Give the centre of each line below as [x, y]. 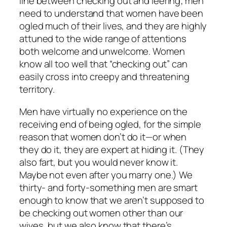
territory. [37, 89]
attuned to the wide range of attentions [103, 39]
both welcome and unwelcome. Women [102, 51]
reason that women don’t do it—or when [103, 137]
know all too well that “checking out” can [103, 64]
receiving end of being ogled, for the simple [110, 124]
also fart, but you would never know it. [99, 162]
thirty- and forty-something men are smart [108, 187]
